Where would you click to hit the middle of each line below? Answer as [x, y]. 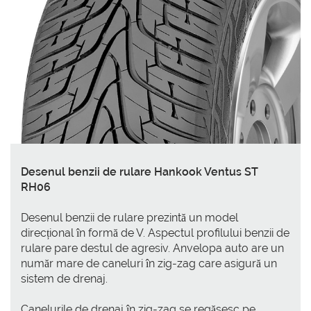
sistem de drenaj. [64, 278]
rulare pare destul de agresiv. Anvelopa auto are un [152, 248]
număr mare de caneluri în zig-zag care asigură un [149, 263]
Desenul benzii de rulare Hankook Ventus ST [140, 171]
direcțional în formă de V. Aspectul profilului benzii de [155, 233]
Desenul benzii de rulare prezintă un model [129, 217]
